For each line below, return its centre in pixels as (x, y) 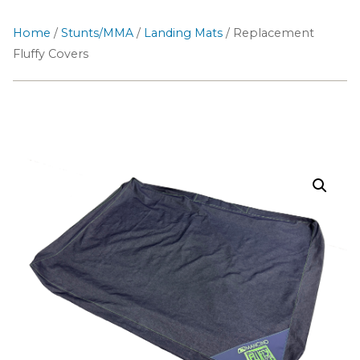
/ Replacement (268, 33)
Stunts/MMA (97, 33)
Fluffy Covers (51, 54)
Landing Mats (183, 33)
